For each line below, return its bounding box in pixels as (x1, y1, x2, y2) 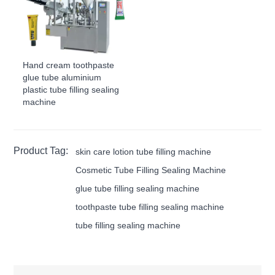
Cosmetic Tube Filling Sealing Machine (76, 165, 227, 175)
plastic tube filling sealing (23, 84, 120, 95)
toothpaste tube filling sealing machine (76, 201, 225, 212)
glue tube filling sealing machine (76, 183, 200, 193)
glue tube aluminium (23, 72, 102, 82)
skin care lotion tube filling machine (76, 146, 212, 157)
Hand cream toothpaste (23, 60, 115, 70)
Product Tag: (14, 145, 69, 156)
